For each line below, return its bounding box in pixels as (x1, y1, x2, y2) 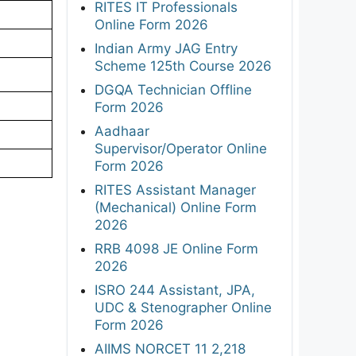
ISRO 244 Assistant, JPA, (95, 281, 255, 298)
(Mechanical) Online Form (95, 199, 257, 215)
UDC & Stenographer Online (95, 299, 272, 315)
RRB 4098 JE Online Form (95, 240, 258, 257)
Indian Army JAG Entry (95, 40, 238, 56)
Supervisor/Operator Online (95, 140, 267, 157)
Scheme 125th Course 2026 (95, 57, 272, 74)
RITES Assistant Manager (95, 181, 256, 198)
